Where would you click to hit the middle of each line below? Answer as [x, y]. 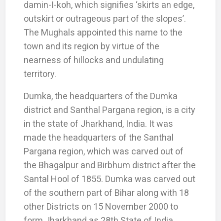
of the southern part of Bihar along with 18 [106, 192]
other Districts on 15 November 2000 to [101, 206]
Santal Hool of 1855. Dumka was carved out [109, 179]
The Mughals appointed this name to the [103, 32]
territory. [40, 74]
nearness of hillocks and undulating [93, 60]
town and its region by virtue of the [91, 46]
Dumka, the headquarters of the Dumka [100, 96]
